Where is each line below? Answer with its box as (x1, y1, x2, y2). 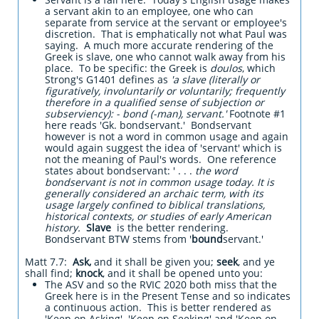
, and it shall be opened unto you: (103, 266, 263, 280)
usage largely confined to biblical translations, (45, 198, 265, 211)
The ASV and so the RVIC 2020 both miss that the (45, 278, 277, 291)
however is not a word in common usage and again (45, 130, 288, 143)
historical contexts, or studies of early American (45, 209, 271, 223)
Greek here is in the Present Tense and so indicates (45, 289, 291, 303)
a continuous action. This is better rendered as (45, 300, 271, 314)
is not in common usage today (105, 175, 251, 189)
